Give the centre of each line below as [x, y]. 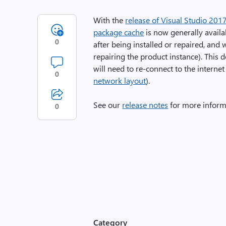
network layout [120, 80]
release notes [145, 105]
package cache [119, 32]
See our [108, 105]
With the [109, 20]
